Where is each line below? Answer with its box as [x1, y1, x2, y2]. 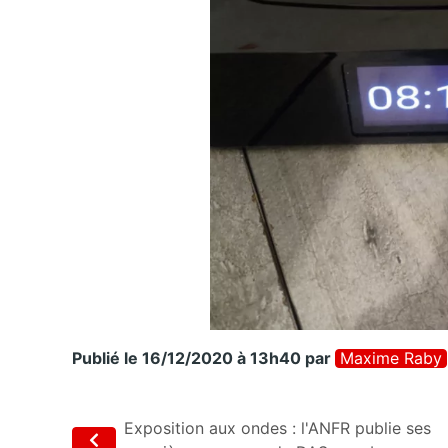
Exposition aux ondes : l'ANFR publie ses [124, 418, 431, 439]
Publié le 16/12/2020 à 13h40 [72, 348, 301, 369]
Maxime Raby [340, 348, 442, 369]
